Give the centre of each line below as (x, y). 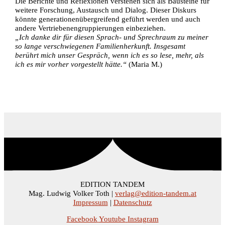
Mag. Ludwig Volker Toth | (72, 194)
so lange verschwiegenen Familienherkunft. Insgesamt (100, 46)
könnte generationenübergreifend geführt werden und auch (108, 19)
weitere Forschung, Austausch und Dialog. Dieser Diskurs (106, 10)
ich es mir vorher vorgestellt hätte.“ (71, 65)
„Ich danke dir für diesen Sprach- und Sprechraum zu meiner (112, 37)
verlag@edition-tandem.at (156, 194)
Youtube (112, 219)
